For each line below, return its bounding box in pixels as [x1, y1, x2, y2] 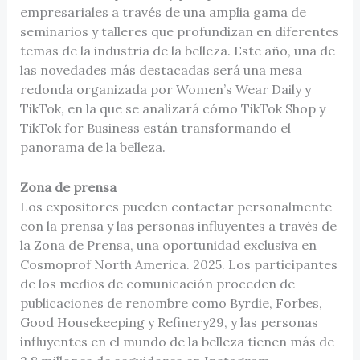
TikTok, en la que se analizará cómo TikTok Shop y [19, 100, 325, 117]
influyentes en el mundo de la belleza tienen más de [19, 333, 334, 350]
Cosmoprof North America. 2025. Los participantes [19, 256, 337, 272]
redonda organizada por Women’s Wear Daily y [19, 80, 311, 97]
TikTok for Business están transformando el [19, 119, 291, 136]
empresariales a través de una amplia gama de [19, 3, 306, 20]
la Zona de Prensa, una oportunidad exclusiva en [19, 236, 317, 253]
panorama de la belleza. [19, 138, 166, 155]
